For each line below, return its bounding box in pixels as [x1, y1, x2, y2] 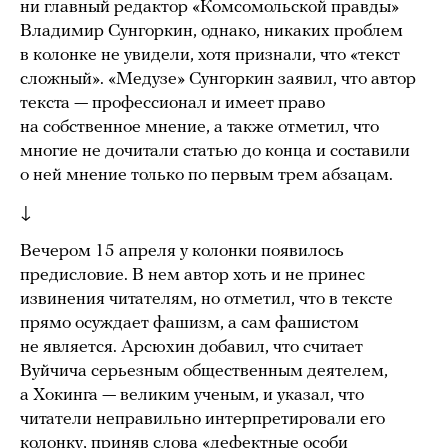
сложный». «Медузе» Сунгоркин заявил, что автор [20, 69, 416, 89]
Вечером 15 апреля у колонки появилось [20, 241, 344, 261]
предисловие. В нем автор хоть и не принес [20, 265, 365, 285]
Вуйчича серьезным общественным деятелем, [20, 361, 388, 381]
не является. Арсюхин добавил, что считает [20, 337, 363, 357]
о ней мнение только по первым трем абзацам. [20, 165, 397, 185]
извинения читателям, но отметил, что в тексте [20, 289, 393, 309]
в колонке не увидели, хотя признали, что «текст [20, 45, 400, 65]
